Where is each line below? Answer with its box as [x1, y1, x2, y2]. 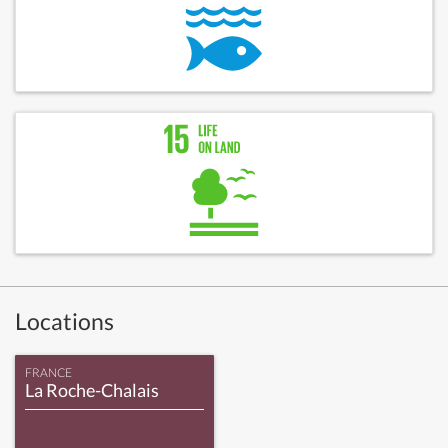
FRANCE [25, 365, 72, 380]
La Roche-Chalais [25, 379, 159, 401]
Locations [15, 307, 114, 335]
